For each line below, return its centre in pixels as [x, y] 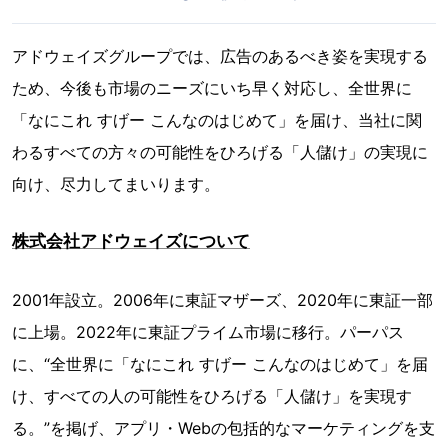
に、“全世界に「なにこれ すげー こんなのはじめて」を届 [220, 364]
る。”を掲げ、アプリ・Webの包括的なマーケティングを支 [223, 428]
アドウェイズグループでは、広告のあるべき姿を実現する [220, 56]
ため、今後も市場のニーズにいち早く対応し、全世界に [212, 88]
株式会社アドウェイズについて [131, 241]
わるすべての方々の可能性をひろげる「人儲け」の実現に [220, 152]
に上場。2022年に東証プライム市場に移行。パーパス [208, 332]
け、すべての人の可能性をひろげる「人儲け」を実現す [212, 396]
